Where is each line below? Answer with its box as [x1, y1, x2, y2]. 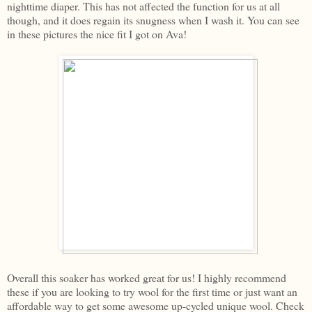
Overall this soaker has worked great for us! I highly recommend [7, 270, 286, 285]
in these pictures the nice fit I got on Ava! [7, 26, 187, 41]
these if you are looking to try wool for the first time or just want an [7, 283, 297, 299]
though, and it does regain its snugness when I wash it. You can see [7, 12, 299, 27]
